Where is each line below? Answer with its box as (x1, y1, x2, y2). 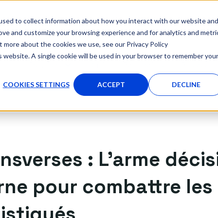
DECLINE (171, 80, 200, 89)
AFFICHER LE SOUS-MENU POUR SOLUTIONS (61, 65, 214, 75)
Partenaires (123, 60, 164, 70)
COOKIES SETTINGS (2, 80, 70, 89)
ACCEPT (97, 80, 125, 89)
